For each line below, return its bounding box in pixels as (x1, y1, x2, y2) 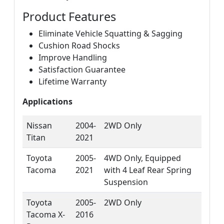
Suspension (104, 176, 148, 187)
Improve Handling (38, 51, 107, 63)
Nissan (26, 119, 52, 131)
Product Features (22, 8, 116, 24)
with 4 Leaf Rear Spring (104, 164, 191, 175)
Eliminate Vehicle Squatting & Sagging (38, 27, 182, 39)
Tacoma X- (26, 208, 65, 220)
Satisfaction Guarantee (38, 63, 125, 75)
